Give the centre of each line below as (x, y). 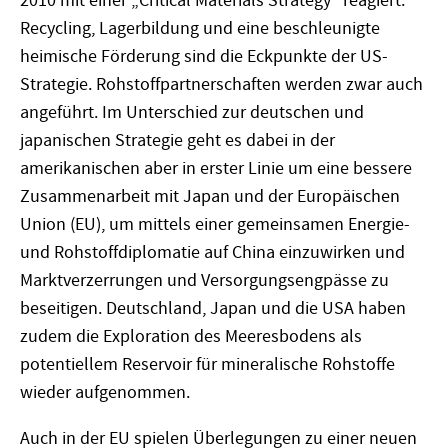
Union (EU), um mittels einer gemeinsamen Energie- (215, 225)
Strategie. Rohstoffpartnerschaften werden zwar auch (221, 85)
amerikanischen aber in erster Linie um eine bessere (216, 169)
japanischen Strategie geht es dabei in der (177, 141)
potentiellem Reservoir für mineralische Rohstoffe (207, 365)
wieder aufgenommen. (105, 393)
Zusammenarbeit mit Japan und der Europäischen (210, 197)
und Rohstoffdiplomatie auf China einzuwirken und (212, 253)
